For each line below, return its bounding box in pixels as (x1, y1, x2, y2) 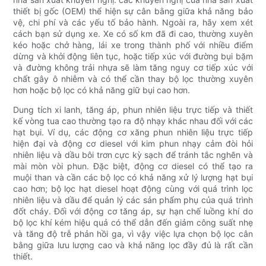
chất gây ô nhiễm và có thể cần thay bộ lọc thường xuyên (13, 74, 253, 84)
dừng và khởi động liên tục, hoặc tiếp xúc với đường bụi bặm (13, 51, 253, 62)
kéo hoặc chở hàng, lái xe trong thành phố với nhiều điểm (13, 40, 253, 50)
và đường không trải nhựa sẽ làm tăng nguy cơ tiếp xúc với (13, 62, 253, 73)
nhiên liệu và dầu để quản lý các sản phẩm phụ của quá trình (13, 195, 253, 205)
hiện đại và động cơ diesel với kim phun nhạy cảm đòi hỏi (13, 138, 253, 149)
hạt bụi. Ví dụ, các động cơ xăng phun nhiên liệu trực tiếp (13, 127, 253, 138)
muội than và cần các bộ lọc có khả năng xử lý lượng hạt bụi (13, 172, 253, 183)
